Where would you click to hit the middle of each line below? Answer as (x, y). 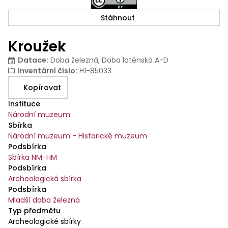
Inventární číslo (46, 70)
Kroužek (37, 46)
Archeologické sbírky (45, 221)
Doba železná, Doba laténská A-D (109, 60)
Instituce (24, 104)
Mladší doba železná (44, 200)
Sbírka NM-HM (33, 157)
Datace (32, 60)
